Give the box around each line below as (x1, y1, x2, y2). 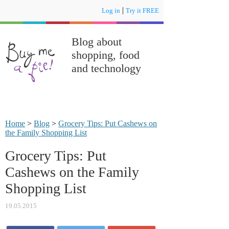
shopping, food (72, 49, 140, 61)
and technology (72, 62, 141, 75)
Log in (102, 7, 120, 14)
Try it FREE (126, 7, 159, 14)
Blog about (72, 35, 122, 48)
